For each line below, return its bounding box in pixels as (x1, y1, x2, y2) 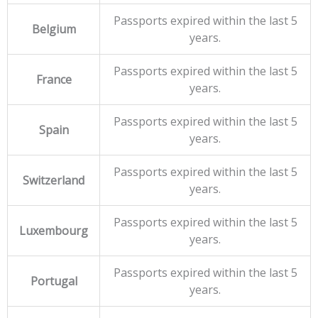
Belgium (31, 21, 76, 38)
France (35, 72, 72, 88)
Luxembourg (19, 223, 88, 239)
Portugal (30, 273, 77, 290)
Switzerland (23, 172, 84, 189)
